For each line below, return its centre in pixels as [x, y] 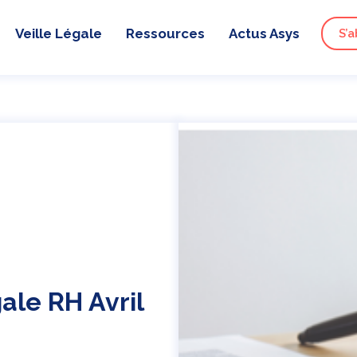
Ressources [166, 33]
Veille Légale [59, 33]
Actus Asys [265, 33]
